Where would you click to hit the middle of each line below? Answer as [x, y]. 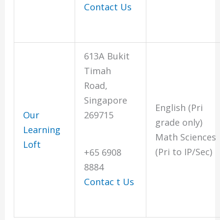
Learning [42, 130]
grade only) [179, 123]
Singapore [106, 100]
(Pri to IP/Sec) [184, 152]
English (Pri [179, 108]
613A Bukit [107, 56]
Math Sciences [186, 137]
